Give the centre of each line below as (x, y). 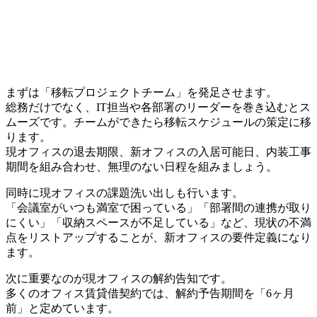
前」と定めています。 (62, 309)
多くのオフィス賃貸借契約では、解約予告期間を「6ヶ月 (150, 294)
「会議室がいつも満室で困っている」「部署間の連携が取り (158, 208)
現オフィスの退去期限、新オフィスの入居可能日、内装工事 (158, 152)
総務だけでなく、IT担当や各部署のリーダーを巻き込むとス (158, 108)
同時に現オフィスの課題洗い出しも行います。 (125, 193)
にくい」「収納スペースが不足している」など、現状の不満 (158, 223)
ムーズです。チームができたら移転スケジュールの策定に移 (158, 122)
